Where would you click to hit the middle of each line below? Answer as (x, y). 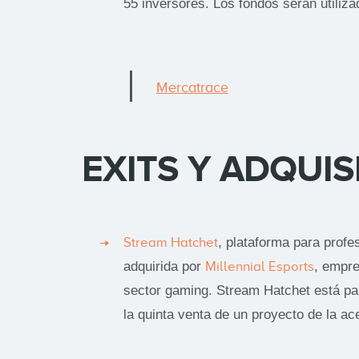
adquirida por (164, 266)
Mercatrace (192, 87)
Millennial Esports (260, 266)
